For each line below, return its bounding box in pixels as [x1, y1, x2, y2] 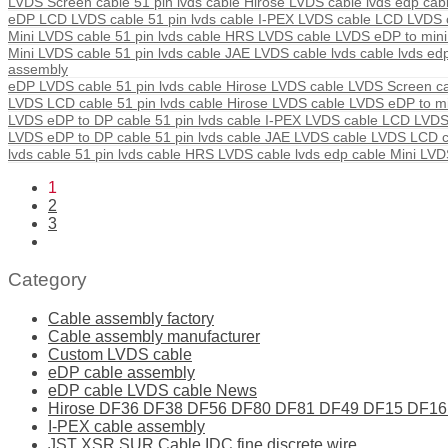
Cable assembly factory [48, 309, 214, 327]
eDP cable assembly [48, 363, 195, 381]
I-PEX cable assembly [48, 417, 205, 435]
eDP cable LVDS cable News [48, 381, 257, 399]
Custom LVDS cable [48, 345, 192, 363]
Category [8, 269, 87, 291]
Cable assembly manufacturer [48, 327, 260, 345]
